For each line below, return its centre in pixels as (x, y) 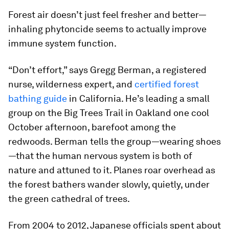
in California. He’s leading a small (138, 98)
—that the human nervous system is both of (100, 156)
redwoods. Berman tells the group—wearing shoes (114, 141)
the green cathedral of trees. (69, 199)
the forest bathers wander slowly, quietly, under (109, 184)
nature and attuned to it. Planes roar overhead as (112, 170)
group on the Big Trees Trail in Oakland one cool (109, 113)
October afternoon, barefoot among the (92, 127)
